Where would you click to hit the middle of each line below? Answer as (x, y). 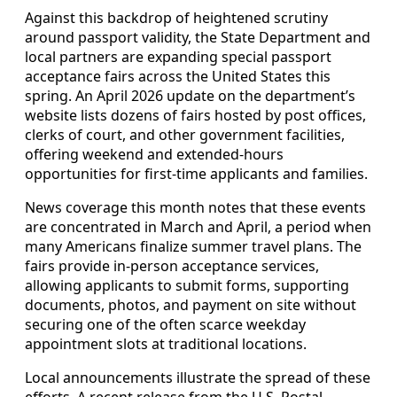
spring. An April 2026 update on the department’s (190, 96)
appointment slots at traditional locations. (166, 344)
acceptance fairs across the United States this (178, 77)
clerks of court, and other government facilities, (185, 135)
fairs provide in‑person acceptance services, (172, 266)
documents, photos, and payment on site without (191, 305)
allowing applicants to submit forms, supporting (187, 286)
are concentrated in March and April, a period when (198, 227)
